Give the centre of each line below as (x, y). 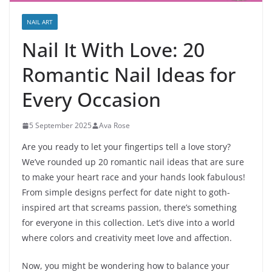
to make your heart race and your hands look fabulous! (134, 177)
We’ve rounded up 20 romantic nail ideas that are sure (133, 162)
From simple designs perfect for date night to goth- (126, 192)
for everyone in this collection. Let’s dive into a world (128, 223)
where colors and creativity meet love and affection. (127, 238)
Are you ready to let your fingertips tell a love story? (126, 147)
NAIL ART (40, 22)
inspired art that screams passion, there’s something (129, 208)
